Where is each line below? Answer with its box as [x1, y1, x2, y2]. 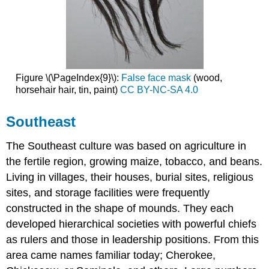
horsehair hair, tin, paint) [15, 85, 120, 95]
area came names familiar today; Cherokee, [6, 249, 216, 261]
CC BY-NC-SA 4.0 [119, 85, 198, 95]
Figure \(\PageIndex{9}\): [15, 73, 121, 83]
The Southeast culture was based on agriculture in [6, 139, 247, 152]
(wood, [190, 73, 222, 83]
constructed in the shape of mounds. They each [6, 202, 234, 214]
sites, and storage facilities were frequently [6, 186, 210, 199]
